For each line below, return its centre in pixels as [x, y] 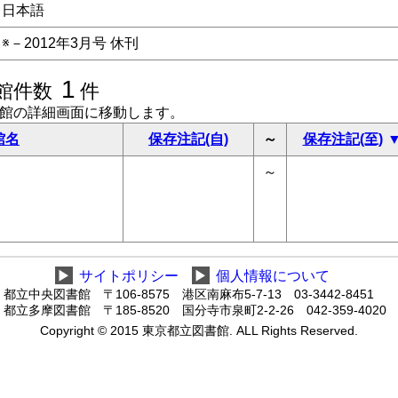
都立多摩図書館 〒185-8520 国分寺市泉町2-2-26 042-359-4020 [195, 310]
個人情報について [272, 276]
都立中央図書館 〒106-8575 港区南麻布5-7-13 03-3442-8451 [189, 295]
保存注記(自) [188, 139]
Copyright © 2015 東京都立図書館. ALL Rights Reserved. [199, 331]
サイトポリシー [128, 276]
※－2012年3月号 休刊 [70, 43]
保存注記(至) [342, 139]
